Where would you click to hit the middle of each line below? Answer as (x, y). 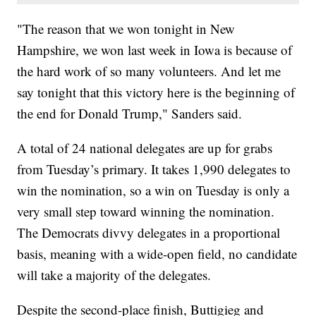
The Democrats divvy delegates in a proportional (149, 233)
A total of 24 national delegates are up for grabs (145, 148)
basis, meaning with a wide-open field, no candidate (157, 254)
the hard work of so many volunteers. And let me (149, 71)
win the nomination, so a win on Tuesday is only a (153, 190)
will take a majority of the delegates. (114, 275)
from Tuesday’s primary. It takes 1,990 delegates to (154, 169)
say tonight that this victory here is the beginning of (156, 92)
